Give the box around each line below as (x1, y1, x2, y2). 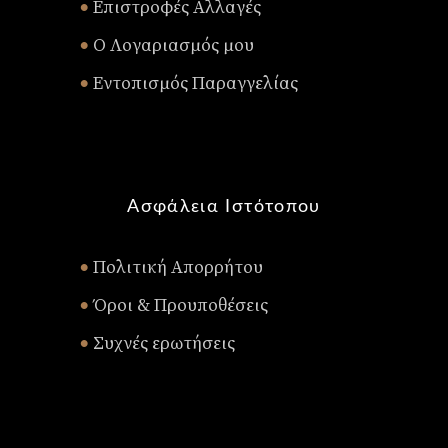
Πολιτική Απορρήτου (89, 256, 263, 280)
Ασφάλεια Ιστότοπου (127, 198, 321, 217)
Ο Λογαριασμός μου (89, 34, 254, 58)
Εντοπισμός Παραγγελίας (89, 72, 298, 96)
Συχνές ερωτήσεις (89, 332, 235, 356)
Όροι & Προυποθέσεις (89, 294, 268, 318)
